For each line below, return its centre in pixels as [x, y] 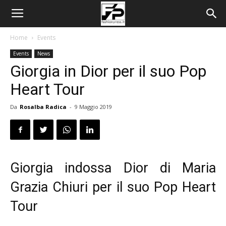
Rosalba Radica [43, 107]
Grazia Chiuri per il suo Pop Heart [113, 187]
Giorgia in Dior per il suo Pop [108, 71]
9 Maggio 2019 [93, 107]
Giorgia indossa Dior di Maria [113, 168]
